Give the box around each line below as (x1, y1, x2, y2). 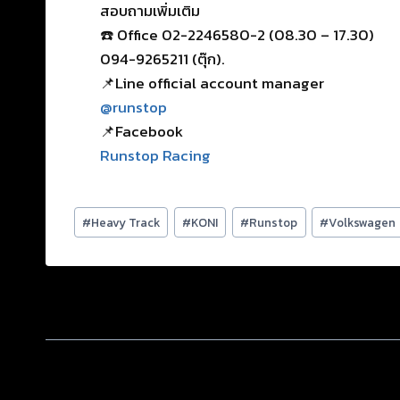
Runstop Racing (100, 144, 211, 168)
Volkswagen (329, 212, 396, 231)
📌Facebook (100, 120, 183, 144)
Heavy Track (91, 212, 161, 231)
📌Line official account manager (100, 71, 324, 96)
